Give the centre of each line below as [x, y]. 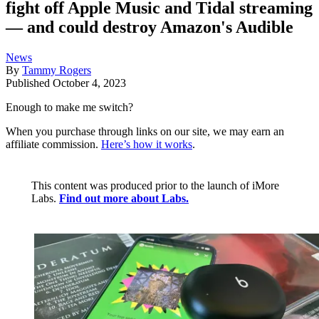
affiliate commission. [53, 145]
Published [29, 83]
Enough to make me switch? [69, 108]
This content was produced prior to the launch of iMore [155, 186]
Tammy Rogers [57, 70]
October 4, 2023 [89, 83]
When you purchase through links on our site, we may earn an [145, 132]
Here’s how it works [147, 145]
